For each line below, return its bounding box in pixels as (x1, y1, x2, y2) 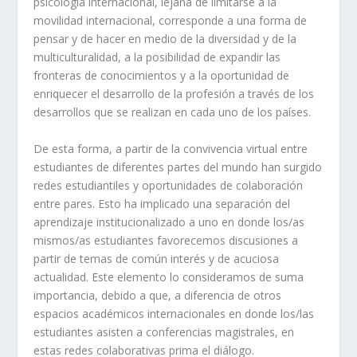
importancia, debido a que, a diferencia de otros (33, 287, 282, 303)
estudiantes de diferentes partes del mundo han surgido (33, 159, 323, 175)
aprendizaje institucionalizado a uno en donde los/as (33, 214, 305, 229)
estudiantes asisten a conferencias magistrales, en (33, 324, 295, 339)
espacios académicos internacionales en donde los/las (33, 305, 315, 321)
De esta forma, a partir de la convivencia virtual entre (33, 140, 308, 156)
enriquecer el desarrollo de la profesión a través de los (33, 86, 315, 102)
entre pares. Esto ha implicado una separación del (33, 195, 291, 211)
